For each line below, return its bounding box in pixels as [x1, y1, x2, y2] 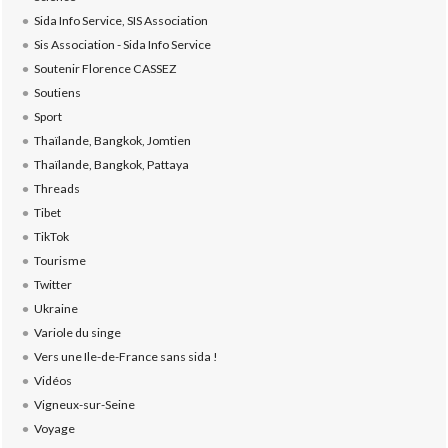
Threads [33, 180, 80, 196]
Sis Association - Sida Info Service [33, 36, 211, 52]
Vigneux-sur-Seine [33, 396, 135, 412]
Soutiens [33, 84, 81, 100]
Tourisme [33, 252, 86, 268]
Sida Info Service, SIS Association [33, 12, 208, 28]
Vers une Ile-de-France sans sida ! [33, 348, 218, 364]
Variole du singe [33, 324, 121, 340]
